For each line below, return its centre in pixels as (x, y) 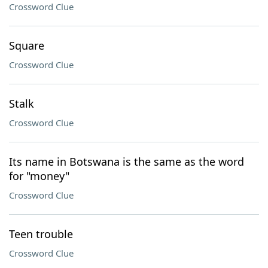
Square (27, 45)
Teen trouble (41, 234)
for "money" (39, 176)
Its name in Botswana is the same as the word (127, 162)
